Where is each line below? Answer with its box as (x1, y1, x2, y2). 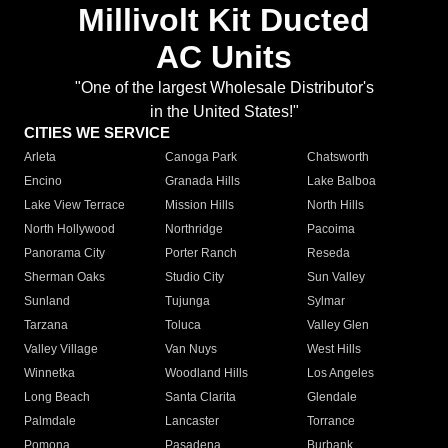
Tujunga (165, 294, 211, 308)
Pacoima (306, 222, 355, 236)
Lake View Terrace (24, 198, 125, 212)
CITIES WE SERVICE (24, 124, 170, 141)
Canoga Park (165, 150, 238, 164)
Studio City (165, 270, 225, 284)
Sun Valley (306, 270, 365, 284)
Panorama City (24, 246, 105, 260)
